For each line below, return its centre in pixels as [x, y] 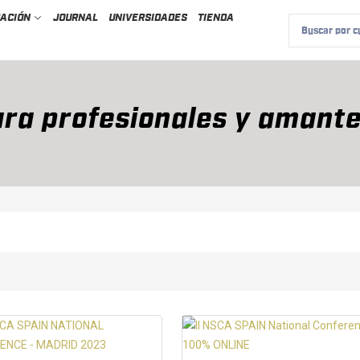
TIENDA [215, 18]
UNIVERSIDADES [147, 18]
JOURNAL [75, 18]
